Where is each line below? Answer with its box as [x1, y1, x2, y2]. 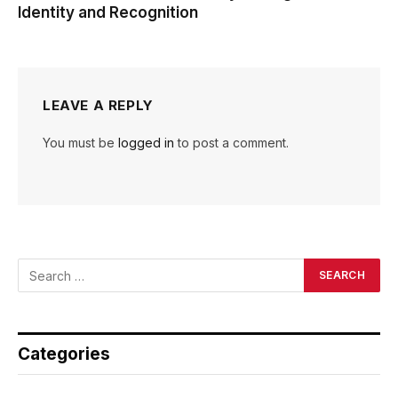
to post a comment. [174, 135, 289, 151]
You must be [43, 135, 118, 151]
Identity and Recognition [18, 4, 198, 22]
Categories [18, 344, 110, 365]
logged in [118, 135, 174, 151]
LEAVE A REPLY [43, 97, 154, 115]
